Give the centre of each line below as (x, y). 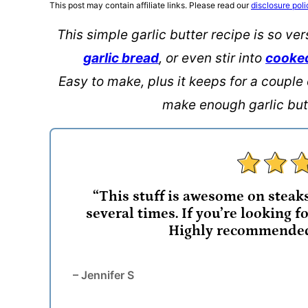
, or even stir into (212, 58)
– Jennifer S (103, 275)
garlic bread (121, 58)
